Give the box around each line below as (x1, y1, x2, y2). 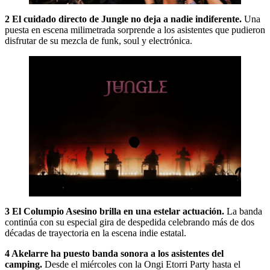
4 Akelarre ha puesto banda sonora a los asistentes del (5, 248, 224, 259)
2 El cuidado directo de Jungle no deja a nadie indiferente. (5, 14, 242, 25)
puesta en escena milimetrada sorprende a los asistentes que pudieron (5, 25, 265, 36)
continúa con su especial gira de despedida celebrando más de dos (5, 217, 254, 228)
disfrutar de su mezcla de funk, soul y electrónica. (5, 36, 195, 46)
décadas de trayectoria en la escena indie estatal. (5, 228, 186, 239)
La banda (224, 206, 262, 217)
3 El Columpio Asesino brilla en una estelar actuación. (5, 206, 224, 217)
